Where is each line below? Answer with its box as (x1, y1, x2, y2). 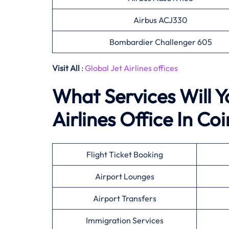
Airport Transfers (93, 193, 156, 203)
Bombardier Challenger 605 (109, 37, 212, 47)
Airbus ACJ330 (133, 15, 188, 25)
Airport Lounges (95, 171, 154, 181)
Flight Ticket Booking (86, 149, 163, 159)
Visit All (52, 63, 80, 73)
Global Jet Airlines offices (85, 63, 178, 73)
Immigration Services (85, 215, 164, 225)
